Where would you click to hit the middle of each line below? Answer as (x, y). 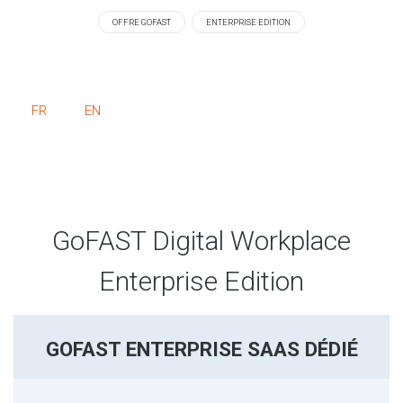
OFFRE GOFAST (142, 22)
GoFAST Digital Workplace (201, 240)
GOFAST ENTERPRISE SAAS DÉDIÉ (201, 349)
